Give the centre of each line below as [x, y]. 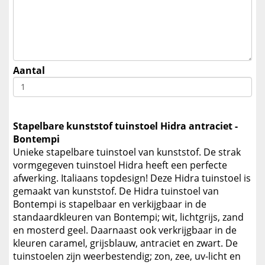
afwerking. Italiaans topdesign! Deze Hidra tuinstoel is [132, 178]
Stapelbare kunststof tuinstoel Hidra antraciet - [125, 126]
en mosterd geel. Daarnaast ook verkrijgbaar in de [125, 230]
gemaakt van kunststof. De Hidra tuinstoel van [116, 191]
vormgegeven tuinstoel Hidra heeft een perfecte [120, 165]
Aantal [29, 70]
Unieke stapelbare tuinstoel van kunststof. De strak [127, 152]
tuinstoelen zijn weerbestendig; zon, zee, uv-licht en [127, 256]
